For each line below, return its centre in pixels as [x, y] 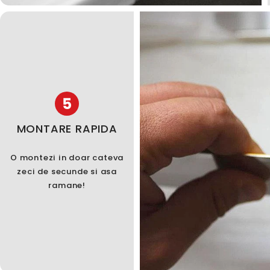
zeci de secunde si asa [67, 172]
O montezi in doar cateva [67, 158]
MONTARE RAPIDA [67, 129]
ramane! [67, 186]
